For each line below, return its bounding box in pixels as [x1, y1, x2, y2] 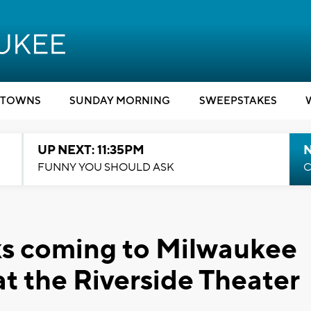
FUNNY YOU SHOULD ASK [37, 160, 174, 174]
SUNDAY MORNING [69, 94, 170, 108]
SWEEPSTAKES [199, 94, 277, 108]
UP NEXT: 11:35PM [37, 142, 144, 158]
